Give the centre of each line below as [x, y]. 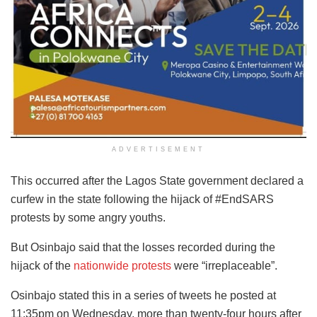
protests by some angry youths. [88, 218]
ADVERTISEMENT [158, 150]
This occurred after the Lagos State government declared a [157, 181]
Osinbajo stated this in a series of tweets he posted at [143, 296]
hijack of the [42, 266]
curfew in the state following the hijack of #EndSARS [142, 200]
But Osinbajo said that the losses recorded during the [143, 248]
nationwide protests [122, 266]
